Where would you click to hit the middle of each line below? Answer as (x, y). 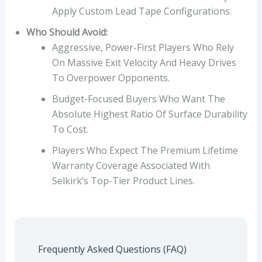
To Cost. (70, 129)
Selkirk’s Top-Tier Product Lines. (123, 180)
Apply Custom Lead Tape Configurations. (142, 11)
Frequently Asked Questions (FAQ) (112, 249)
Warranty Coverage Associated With (131, 165)
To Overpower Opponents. (111, 77)
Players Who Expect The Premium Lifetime (145, 150)
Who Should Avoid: (67, 32)
